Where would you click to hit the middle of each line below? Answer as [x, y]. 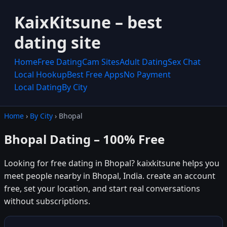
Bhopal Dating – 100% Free [84, 139]
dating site [58, 42]
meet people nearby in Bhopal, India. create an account [110, 176]
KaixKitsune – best [88, 22]
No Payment [147, 74]
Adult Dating [144, 62]
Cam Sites [101, 62]
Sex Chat [184, 62]
